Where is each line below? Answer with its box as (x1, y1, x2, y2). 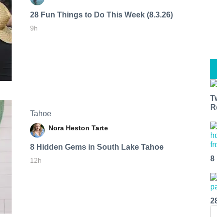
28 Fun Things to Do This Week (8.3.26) (30, 10, 173, 19)
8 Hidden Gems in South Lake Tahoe (30, 142, 164, 151)
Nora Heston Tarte (48, 124, 108, 132)
